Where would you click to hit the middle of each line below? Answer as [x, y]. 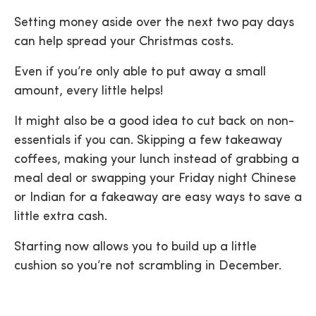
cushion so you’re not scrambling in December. [148, 266]
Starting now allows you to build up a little [135, 247]
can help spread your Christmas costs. [124, 42]
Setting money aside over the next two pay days [154, 23]
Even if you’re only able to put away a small [140, 72]
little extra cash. [61, 217]
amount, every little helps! [89, 91]
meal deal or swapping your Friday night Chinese [155, 179]
